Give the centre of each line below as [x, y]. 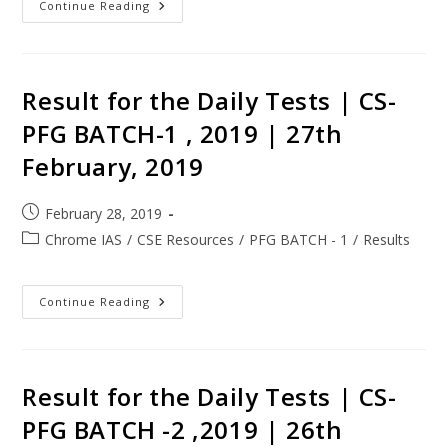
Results [387, 239]
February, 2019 [113, 166]
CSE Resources [186, 239]
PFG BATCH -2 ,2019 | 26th [182, 429]
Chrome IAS [84, 239]
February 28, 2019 [104, 213]
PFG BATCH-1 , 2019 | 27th [182, 133]
